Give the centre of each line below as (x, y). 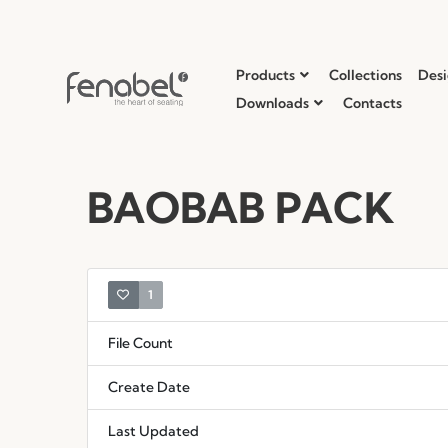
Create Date (149, 386)
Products (266, 75)
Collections (366, 75)
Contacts (373, 103)
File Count (140, 342)
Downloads (273, 103)
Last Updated (153, 430)
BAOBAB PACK (240, 207)
